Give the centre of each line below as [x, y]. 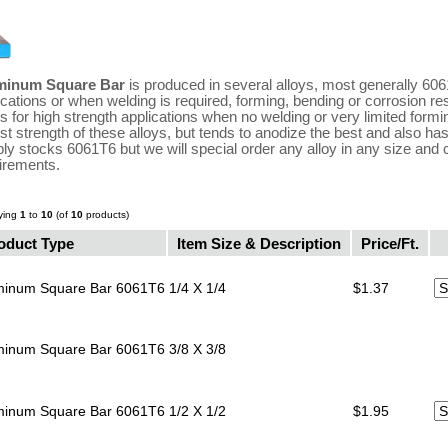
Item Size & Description [258, 243]
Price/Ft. [389, 243]
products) [106, 215]
